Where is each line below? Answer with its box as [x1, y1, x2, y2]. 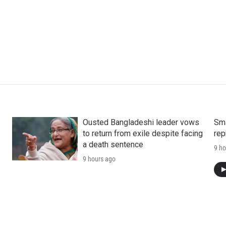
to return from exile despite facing [82, 128, 203, 138]
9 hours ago [82, 154, 116, 163]
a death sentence [82, 139, 143, 149]
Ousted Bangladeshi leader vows [82, 117, 199, 127]
